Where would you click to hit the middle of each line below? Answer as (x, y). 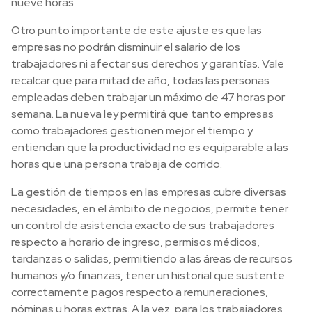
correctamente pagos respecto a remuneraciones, (140, 292)
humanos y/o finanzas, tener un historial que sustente (148, 275)
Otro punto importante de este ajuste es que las (136, 30)
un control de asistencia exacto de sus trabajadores (143, 225)
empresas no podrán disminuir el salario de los (126, 47)
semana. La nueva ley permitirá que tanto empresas (142, 114)
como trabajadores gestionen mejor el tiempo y (132, 131)
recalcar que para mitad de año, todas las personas (140, 80)
